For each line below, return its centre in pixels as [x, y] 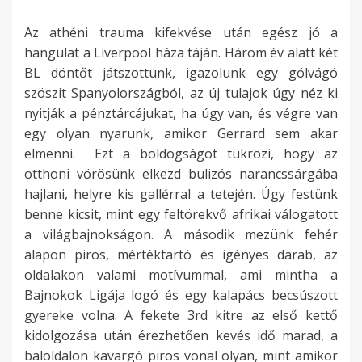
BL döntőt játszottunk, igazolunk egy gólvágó [181, 73]
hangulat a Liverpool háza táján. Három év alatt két [181, 53]
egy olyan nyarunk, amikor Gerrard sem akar [181, 134]
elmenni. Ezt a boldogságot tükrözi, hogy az [181, 154]
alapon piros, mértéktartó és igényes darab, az [181, 255]
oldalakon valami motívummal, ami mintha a [181, 275]
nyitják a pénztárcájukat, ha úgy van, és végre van [181, 114]
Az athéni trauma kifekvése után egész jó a [181, 33]
